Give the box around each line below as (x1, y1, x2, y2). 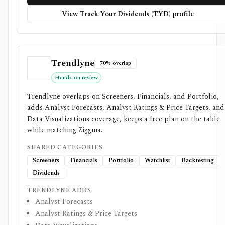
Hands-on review (55, 73, 98, 82)
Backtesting (181, 156, 214, 165)
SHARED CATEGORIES (27, 143, 103, 152)
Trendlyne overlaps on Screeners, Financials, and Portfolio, (27, 91, 219, 102)
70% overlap (100, 59, 131, 67)
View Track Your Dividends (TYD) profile (62, 9, 194, 19)
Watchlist (145, 156, 170, 165)
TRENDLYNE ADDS (27, 186, 91, 195)
